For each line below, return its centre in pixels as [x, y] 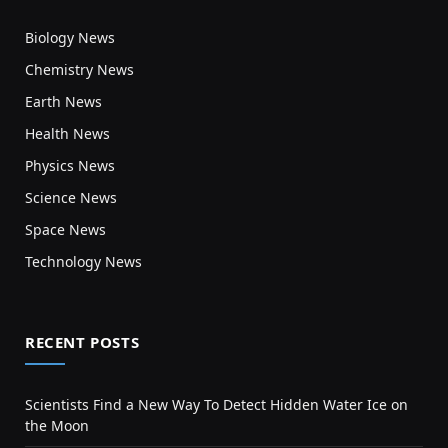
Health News [67, 133]
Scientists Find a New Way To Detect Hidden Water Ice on [216, 404]
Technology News [83, 261]
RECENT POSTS [82, 341]
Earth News [63, 101]
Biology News [70, 37]
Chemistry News [79, 69]
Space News [65, 229]
